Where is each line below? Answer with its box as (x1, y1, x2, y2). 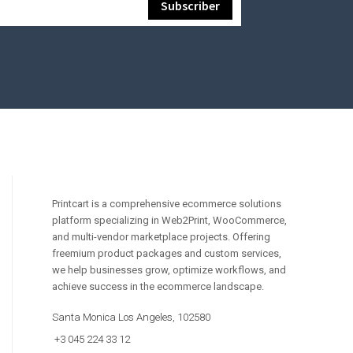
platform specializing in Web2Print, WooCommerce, (52, 214, 287, 226)
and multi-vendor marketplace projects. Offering (52, 230, 270, 243)
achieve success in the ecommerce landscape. (52, 280, 264, 292)
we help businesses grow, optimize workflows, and (52, 263, 286, 276)
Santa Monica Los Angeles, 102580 (52, 310, 210, 323)
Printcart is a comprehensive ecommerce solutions (52, 197, 281, 210)
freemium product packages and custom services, (52, 247, 281, 259)
